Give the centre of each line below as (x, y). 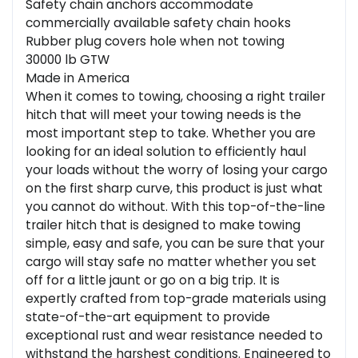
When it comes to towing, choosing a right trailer (175, 96)
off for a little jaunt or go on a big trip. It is (153, 280)
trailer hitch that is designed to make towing (163, 225)
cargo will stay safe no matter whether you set (171, 261)
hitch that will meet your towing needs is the (163, 114)
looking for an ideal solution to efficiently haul (166, 151)
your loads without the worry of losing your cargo (177, 169)
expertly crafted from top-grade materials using (176, 298)
